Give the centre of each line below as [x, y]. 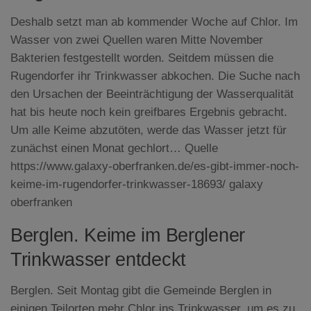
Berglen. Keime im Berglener [128, 235]
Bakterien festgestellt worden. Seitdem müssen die [142, 58]
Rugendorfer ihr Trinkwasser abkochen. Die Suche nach [155, 76]
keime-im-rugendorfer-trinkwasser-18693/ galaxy [137, 185]
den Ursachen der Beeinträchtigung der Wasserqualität [152, 94]
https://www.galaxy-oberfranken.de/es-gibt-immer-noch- [155, 167]
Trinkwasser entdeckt [98, 259]
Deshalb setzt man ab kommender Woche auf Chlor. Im [154, 22]
